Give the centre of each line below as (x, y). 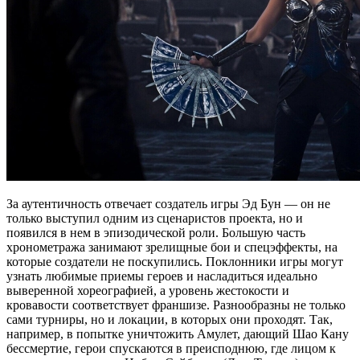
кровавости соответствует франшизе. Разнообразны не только (176, 305)
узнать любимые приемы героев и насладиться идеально (162, 276)
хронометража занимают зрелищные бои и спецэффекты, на (172, 247)
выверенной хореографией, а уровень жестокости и (148, 290)
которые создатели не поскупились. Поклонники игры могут (175, 261)
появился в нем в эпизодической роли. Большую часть (156, 232)
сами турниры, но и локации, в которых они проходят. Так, (170, 319)
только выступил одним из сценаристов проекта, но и (155, 218)
